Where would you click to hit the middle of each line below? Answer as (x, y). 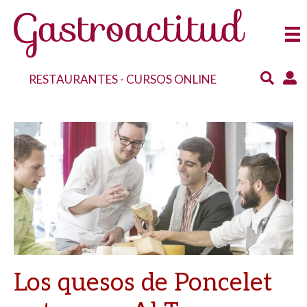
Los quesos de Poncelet (143, 283)
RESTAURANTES (74, 79)
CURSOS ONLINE (172, 79)
